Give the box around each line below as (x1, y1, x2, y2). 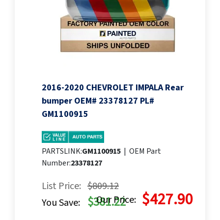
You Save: (42, 196, 80, 210)
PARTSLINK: (42, 146, 82, 157)
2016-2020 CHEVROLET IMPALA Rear (42, 82, 184, 94)
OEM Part (129, 146, 161, 157)
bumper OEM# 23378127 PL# (42, 95, 154, 108)
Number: (42, 158, 71, 169)
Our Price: (96, 193, 136, 207)
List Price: (42, 179, 81, 193)
